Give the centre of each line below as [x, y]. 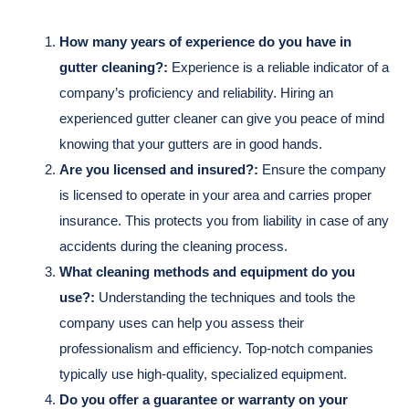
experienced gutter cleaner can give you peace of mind [222, 118]
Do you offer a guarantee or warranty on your [204, 399]
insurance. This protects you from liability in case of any [224, 220]
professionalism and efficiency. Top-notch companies [216, 348]
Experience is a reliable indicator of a [280, 67]
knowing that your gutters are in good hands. [191, 143]
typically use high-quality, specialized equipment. [203, 373]
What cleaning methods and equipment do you [207, 271]
